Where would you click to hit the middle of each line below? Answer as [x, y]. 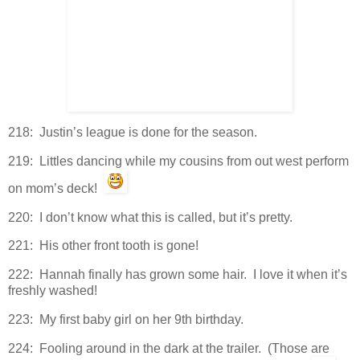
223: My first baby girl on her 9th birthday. [126, 320]
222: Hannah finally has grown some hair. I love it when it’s [178, 275]
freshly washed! [53, 291]
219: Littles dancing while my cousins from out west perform [178, 161]
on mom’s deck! [56, 188]
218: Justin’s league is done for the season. [133, 132]
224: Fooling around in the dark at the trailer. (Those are [169, 348]
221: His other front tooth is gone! [103, 246]
